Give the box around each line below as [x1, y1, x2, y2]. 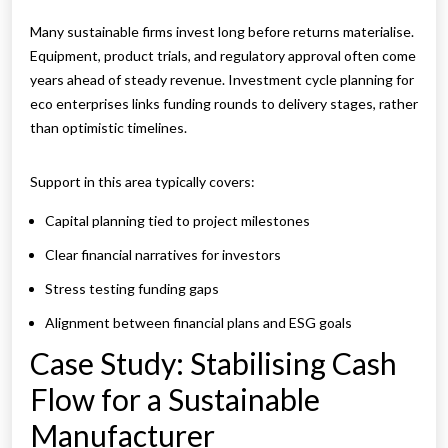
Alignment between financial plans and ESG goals [45, 314, 352, 332]
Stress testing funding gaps [45, 280, 219, 298]
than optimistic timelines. [30, 119, 187, 137]
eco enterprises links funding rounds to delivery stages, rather [30, 95, 418, 113]
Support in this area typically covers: [30, 173, 255, 191]
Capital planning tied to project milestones [45, 212, 310, 230]
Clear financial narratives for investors [45, 246, 281, 264]
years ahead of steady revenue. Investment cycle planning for [30, 71, 414, 89]
